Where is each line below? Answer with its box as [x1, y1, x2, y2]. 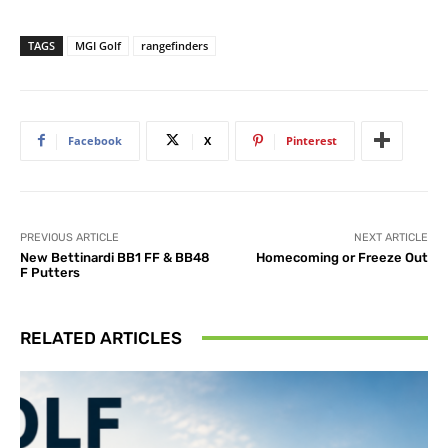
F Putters [20, 264, 80, 280]
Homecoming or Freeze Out [255, 249, 428, 265]
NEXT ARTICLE [353, 230, 428, 244]
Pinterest [286, 132, 337, 148]
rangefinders [141, 37, 208, 53]
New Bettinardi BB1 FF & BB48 [20, 249, 210, 265]
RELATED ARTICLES [20, 327, 182, 348]
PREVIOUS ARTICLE [20, 230, 119, 244]
